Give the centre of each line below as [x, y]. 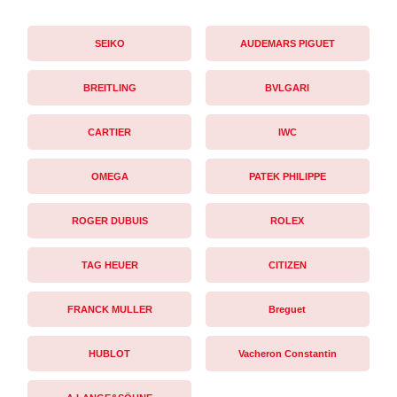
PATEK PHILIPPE [287, 176]
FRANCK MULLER [109, 309]
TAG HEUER [109, 265]
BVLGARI [288, 87]
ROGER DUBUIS [109, 220]
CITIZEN [287, 265]
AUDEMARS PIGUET [287, 43]
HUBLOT [110, 353]
